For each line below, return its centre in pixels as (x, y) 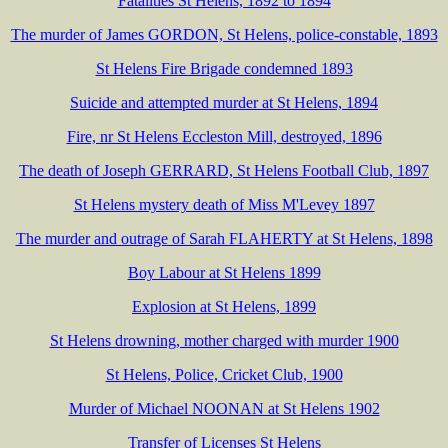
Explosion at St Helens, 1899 (224, 306)
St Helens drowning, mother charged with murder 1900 (224, 340)
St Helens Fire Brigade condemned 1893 (224, 68)
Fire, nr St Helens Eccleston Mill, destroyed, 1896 (224, 136)
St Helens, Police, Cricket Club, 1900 (224, 374)
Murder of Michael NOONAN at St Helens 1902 (224, 408)
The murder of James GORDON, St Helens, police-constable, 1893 (224, 34)
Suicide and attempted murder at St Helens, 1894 (224, 102)
